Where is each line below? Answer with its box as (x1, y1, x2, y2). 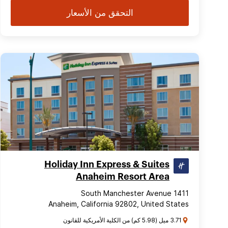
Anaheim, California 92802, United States (48, 199, 189, 208)
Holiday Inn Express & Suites (44, 160, 169, 169)
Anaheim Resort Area (76, 172, 169, 181)
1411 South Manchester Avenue (174, 189, 189, 197)
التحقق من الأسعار (66, 8, 133, 18)
